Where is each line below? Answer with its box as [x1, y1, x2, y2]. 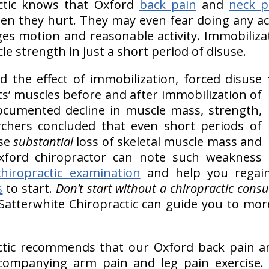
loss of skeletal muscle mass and [73, 133, 262, 150]
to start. [2, 180, 56, 196]
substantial [13, 133, 74, 150]
